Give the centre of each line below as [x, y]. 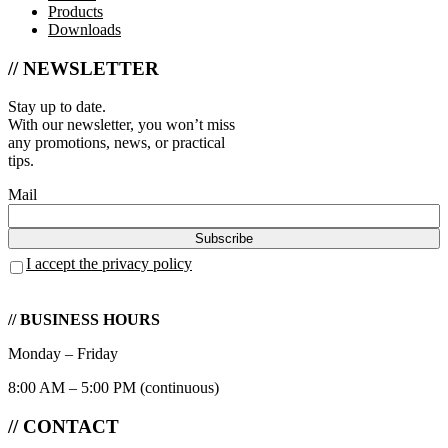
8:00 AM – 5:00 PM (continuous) [113, 388]
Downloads [84, 30]
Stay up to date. [57, 107]
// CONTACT [63, 427]
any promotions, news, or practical [116, 143]
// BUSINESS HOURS [84, 320]
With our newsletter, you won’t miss [121, 125]
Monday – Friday [63, 354]
